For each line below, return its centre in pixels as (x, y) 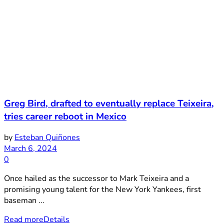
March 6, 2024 (30, 149)
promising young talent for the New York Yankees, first (102, 190)
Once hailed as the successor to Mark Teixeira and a (96, 179)
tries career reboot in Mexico (65, 116)
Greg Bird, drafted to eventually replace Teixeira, (109, 103)
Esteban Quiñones (47, 138)
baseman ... (24, 201)
